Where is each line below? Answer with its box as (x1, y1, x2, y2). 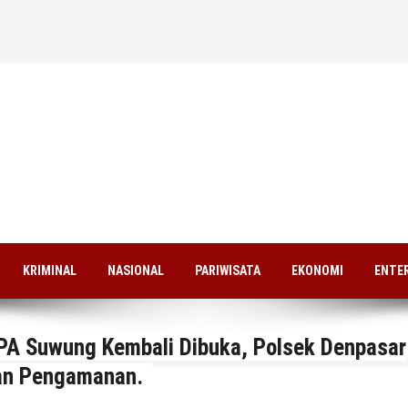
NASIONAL (107, 263, 164, 279)
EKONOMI (291, 263, 343, 279)
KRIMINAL (23, 263, 76, 279)
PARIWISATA (195, 263, 260, 279)
